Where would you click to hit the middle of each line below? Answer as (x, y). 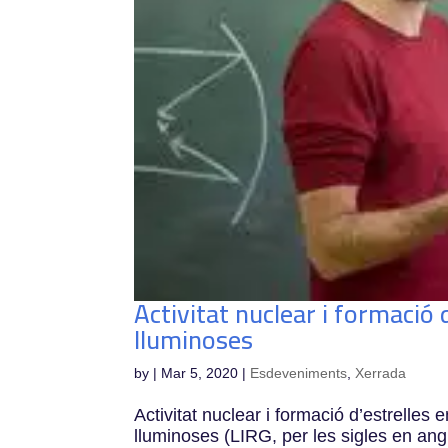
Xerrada (381, 372)
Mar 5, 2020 (200, 372)
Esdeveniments (299, 372)
